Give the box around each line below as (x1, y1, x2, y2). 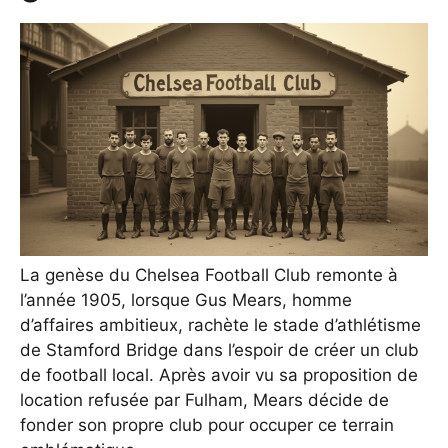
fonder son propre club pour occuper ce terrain (20, 415, 394, 436)
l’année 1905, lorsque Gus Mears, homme (20, 290, 352, 311)
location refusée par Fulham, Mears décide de (20, 390, 389, 411)
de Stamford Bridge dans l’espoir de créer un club (20, 340, 419, 361)
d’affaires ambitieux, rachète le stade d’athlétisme (20, 315, 421, 336)
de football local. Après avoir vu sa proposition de (20, 365, 418, 386)
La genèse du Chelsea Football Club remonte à (20, 265, 398, 286)
